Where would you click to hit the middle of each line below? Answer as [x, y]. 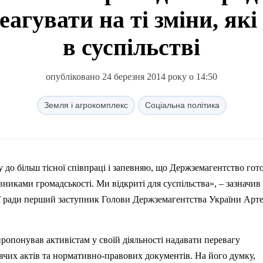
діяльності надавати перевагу [180, 240]
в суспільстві [131, 47]
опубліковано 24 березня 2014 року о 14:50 [131, 77]
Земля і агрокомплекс [86, 105]
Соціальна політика [182, 105]
